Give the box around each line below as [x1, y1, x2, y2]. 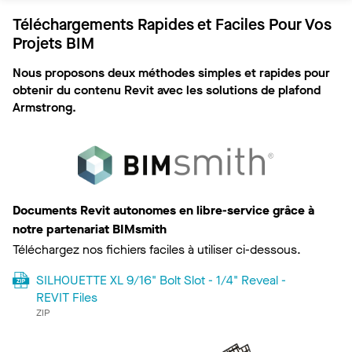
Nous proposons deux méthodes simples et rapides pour [13, 64, 330, 82]
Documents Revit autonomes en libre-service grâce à [13, 201, 314, 218]
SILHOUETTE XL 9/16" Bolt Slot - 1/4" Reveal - [35, 271, 286, 288]
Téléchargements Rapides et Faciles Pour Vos [13, 14, 332, 36]
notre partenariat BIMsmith [13, 220, 167, 237]
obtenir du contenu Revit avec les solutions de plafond [13, 82, 321, 99]
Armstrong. [13, 99, 76, 116]
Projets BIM [13, 33, 94, 55]
